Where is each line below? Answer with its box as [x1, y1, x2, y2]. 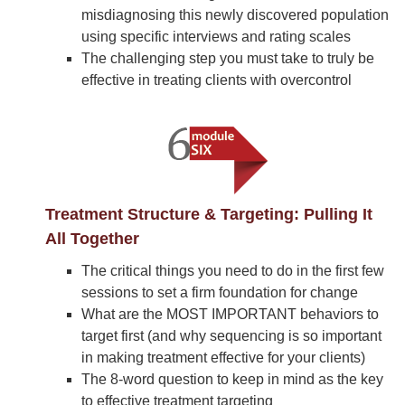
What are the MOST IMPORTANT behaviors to [81, 306, 379, 322]
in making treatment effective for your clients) [81, 350, 365, 365]
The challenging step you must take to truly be [81, 51, 374, 66]
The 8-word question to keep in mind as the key [81, 372, 383, 387]
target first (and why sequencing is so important [81, 328, 381, 344]
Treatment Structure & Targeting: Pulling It [45, 205, 372, 223]
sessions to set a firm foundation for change [81, 285, 358, 300]
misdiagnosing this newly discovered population [81, 7, 389, 23]
